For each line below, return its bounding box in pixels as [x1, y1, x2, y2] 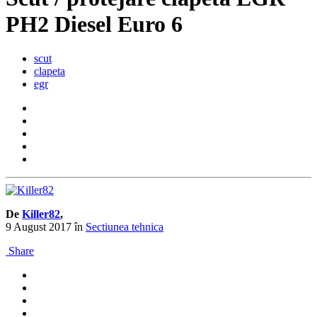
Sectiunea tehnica [86, 221, 163, 234]
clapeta [34, 65, 65, 78]
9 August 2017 [6, 221, 71, 234]
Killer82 [22, 208, 60, 221]
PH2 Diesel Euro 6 [6, 11, 183, 37]
